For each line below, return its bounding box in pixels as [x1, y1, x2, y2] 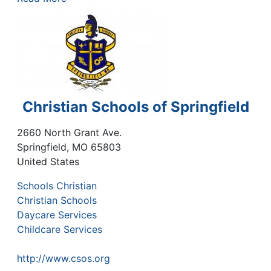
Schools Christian [17, 180, 97, 192]
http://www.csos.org [17, 252, 110, 265]
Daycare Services [17, 209, 97, 221]
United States [17, 155, 79, 168]
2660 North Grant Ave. [17, 126, 122, 139]
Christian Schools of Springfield [22, 97, 249, 116]
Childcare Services [17, 223, 102, 236]
